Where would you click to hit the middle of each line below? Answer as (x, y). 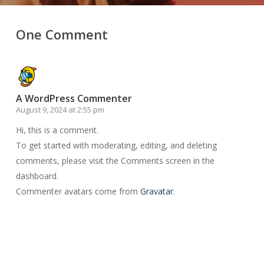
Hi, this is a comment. (57, 130)
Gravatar (156, 191)
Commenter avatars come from (78, 191)
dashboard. (37, 176)
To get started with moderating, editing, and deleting (116, 145)
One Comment (62, 34)
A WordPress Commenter (74, 98)
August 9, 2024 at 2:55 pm (60, 109)
